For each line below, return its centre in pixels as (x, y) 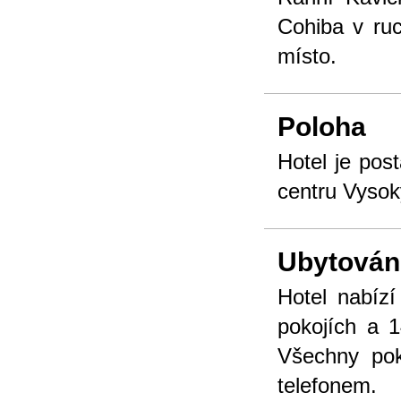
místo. (307, 56)
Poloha (322, 127)
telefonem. (327, 385)
